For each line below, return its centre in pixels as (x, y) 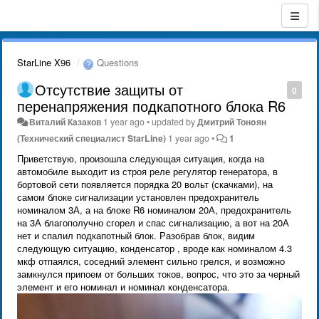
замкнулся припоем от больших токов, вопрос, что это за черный (158, 273)
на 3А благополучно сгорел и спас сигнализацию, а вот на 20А (153, 222)
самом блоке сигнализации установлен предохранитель (138, 197)
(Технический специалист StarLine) (91, 138)
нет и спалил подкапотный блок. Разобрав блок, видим (136, 235)
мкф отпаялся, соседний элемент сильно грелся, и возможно (151, 261)
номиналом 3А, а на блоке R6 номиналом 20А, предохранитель (154, 209)
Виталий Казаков (66, 121)
